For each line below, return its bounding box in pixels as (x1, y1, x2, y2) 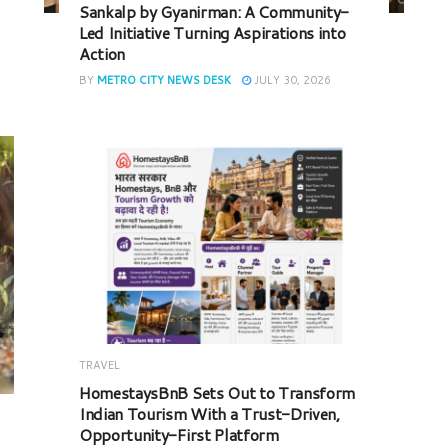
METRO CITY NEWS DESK (97, 72, 231, 89)
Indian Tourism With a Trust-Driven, (79, 401, 340, 425)
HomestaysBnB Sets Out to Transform (79, 380, 356, 404)
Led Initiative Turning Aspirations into (79, 21, 346, 45)
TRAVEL (79, 356, 120, 373)
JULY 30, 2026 (251, 72, 331, 89)
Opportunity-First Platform (79, 422, 279, 446)
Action (79, 42, 126, 66)
